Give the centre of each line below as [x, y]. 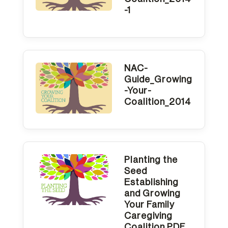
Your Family [149, 204]
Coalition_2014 [157, 102]
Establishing [151, 182]
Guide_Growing [158, 79]
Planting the [151, 160]
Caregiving [148, 216]
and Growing [152, 193]
